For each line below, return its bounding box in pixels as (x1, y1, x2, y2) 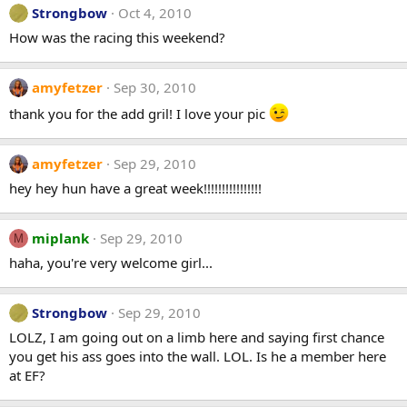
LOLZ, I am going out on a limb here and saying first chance (9, 327, 384, 346)
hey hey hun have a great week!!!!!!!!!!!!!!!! (9, 178, 262, 197)
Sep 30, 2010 (114, 77, 196, 96)
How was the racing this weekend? (9, 27, 225, 46)
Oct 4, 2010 (118, 3, 192, 22)
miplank (32, 228, 89, 247)
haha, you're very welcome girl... (9, 253, 213, 272)
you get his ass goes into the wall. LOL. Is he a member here (9, 346, 386, 365)
